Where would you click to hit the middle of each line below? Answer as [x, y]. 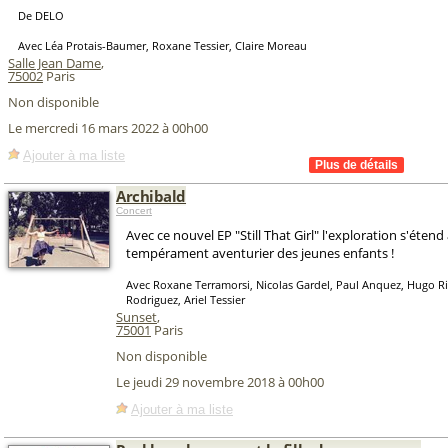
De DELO [41, 15]
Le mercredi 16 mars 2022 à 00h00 [108, 128]
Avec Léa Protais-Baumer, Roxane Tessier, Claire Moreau [162, 45]
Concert [134, 210]
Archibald [151, 196]
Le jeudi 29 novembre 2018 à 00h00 [220, 382]
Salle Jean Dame [54, 63]
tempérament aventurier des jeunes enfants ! [260, 253]
